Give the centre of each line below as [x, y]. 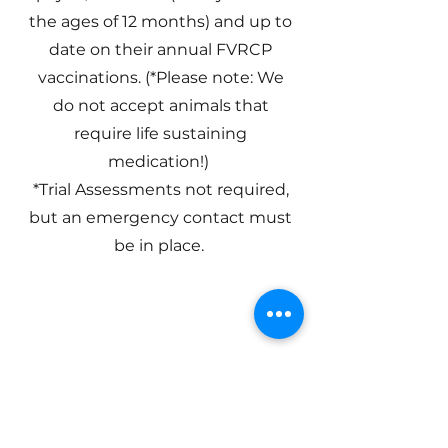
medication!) [160, 161]
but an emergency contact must [160, 217]
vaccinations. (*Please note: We [160, 77]
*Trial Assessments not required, [160, 189]
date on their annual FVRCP [160, 49]
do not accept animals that [160, 105]
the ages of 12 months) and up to [160, 21]
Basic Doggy [160, 415]
